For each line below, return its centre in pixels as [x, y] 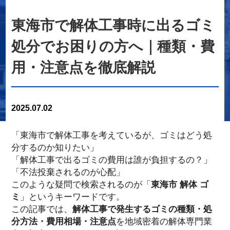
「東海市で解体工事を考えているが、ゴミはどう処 [111, 135]
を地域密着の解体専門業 [164, 222]
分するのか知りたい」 [55, 148]
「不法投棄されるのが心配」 [68, 172]
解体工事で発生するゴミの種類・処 [142, 209]
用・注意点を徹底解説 [83, 67]
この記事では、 [42, 209]
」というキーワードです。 [72, 197]
